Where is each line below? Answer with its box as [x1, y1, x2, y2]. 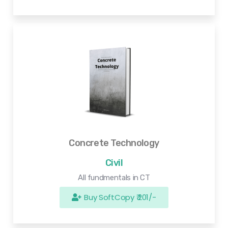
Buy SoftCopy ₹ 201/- [84, 192, 156, 203]
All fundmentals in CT [78, 173, 150, 183]
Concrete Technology [69, 137, 159, 149]
